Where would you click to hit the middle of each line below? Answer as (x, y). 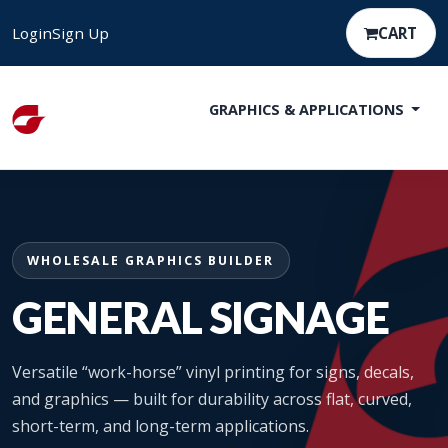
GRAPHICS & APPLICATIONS (308, 109)
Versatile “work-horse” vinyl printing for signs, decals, (213, 372)
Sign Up (80, 33)
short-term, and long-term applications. (160, 426)
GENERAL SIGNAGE (200, 317)
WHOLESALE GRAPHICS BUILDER (151, 260)
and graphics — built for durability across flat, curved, (212, 399)
